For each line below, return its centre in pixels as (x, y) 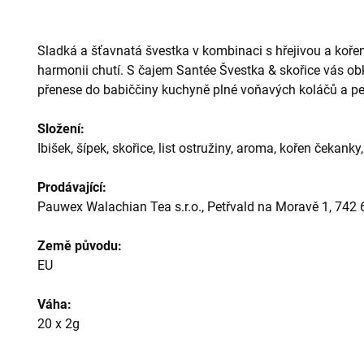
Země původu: (80, 246)
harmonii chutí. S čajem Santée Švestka (153, 70)
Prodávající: (72, 187)
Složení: (61, 129)
